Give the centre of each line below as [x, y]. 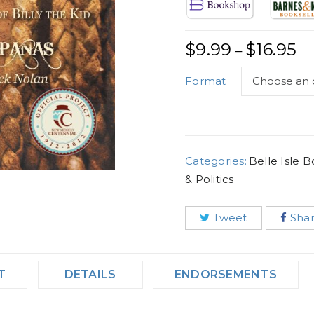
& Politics [210, 179]
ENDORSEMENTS [225, 275]
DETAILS [90, 275]
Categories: [216, 161]
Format [206, 81]
